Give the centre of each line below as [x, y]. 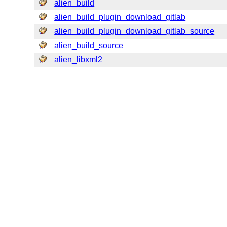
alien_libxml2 [79, 60]
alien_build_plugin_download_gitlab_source [135, 31]
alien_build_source [89, 45]
